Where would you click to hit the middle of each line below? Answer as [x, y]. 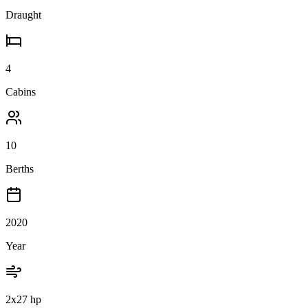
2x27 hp [23, 300]
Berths [20, 169]
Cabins [21, 92]
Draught [23, 15]
